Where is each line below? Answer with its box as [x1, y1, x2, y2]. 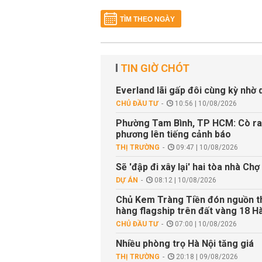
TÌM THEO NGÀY [120, 15, 175, 23]
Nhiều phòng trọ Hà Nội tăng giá [116, 238, 254, 249]
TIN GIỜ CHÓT [120, 62, 189, 74]
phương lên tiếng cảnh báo [116, 129, 231, 140]
